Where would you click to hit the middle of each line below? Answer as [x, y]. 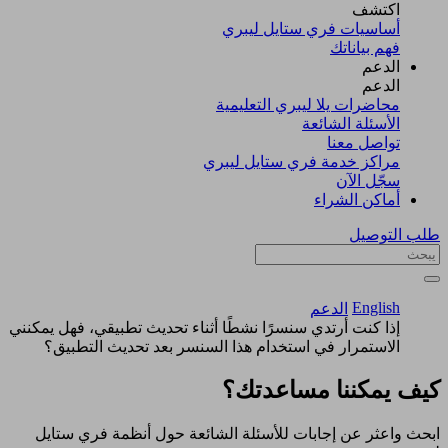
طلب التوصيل [394, 234]
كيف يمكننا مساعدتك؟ [328, 389]
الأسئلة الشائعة [351, 123]
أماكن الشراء [357, 199]
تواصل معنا [363, 142]
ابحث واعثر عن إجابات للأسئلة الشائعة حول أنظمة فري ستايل [237, 433]
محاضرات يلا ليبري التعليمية [308, 104]
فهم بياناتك [365, 47]
